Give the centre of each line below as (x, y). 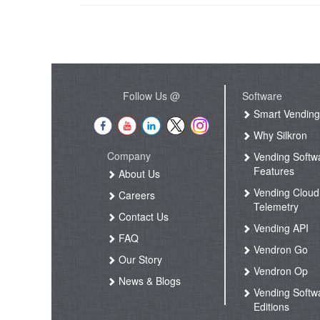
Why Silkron (279, 135)
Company (129, 156)
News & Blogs (148, 281)
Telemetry (276, 207)
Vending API (280, 228)
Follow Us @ (152, 96)
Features (274, 171)
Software (262, 96)
